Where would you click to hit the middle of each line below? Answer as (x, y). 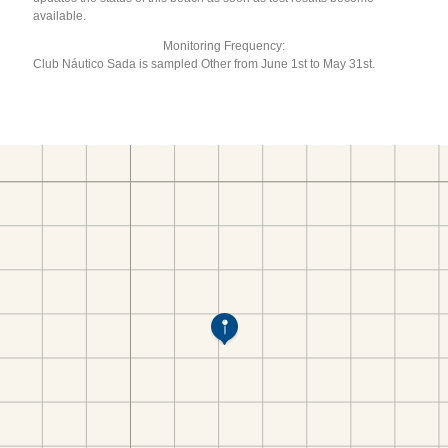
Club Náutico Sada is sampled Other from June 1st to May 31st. (204, 63)
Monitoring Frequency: (224, 45)
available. (60, 15)
